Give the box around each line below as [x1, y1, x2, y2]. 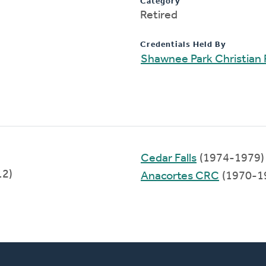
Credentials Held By [140, 40, 226, 49]
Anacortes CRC [141, 170, 219, 182]
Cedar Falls [141, 152, 197, 164]
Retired [140, 9, 178, 21]
